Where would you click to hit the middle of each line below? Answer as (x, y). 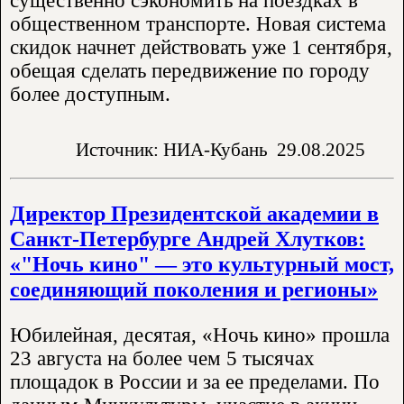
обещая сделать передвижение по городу (190, 71)
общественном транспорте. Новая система (198, 24)
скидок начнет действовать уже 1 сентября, (201, 48)
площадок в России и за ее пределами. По (195, 382)
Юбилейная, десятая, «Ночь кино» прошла (200, 335)
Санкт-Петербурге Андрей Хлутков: (188, 239)
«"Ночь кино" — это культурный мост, (202, 264)
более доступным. (90, 95)
